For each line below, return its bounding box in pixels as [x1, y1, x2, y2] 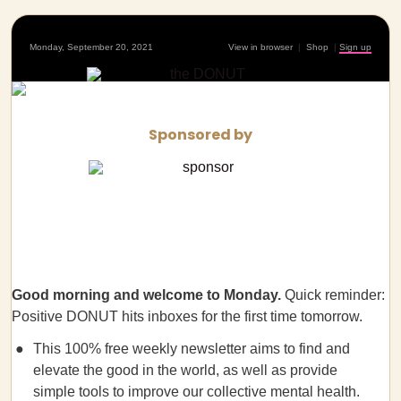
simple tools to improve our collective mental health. [33, 384, 360, 399]
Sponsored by [149, 124, 252, 145]
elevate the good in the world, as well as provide [33, 363, 337, 378]
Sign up [339, 42, 371, 52]
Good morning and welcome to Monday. [12, 287, 285, 303]
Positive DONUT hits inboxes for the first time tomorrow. [12, 309, 363, 324]
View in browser [228, 42, 295, 52]
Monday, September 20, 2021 [30, 42, 153, 52]
